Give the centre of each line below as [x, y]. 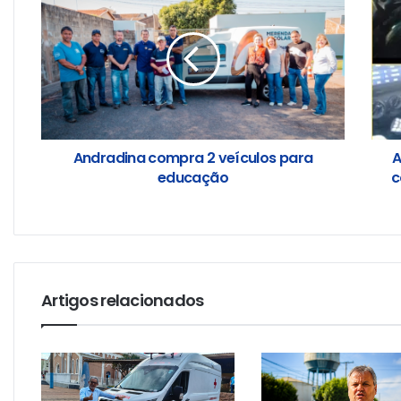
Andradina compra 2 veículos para [193, 158]
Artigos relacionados [123, 301]
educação [193, 178]
